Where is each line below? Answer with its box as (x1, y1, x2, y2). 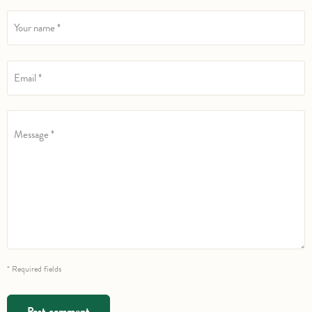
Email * (14, 70, 42, 86)
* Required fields (7, 263, 61, 276)
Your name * (14, 19, 61, 36)
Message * (14, 126, 54, 142)
